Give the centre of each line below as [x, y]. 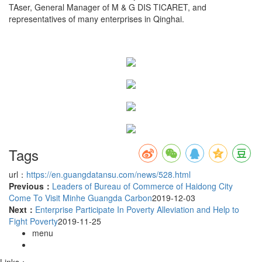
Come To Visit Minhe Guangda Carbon [80, 197]
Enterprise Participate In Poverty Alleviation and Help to [137, 209]
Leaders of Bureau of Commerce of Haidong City [142, 186]
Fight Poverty [33, 221]
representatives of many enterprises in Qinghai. [96, 18]
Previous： [30, 186]
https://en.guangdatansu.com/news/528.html [108, 174]
